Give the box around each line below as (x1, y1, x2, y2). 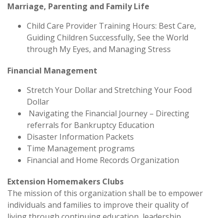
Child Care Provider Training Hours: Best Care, (27, 20, 196, 31)
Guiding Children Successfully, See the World (27, 32, 188, 43)
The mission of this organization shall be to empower (7, 187, 203, 199)
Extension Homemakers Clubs (7, 176, 124, 187)
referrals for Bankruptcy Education (27, 119, 154, 130)
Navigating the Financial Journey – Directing (27, 108, 189, 119)
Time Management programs (27, 143, 135, 154)
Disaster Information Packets (27, 131, 134, 142)
